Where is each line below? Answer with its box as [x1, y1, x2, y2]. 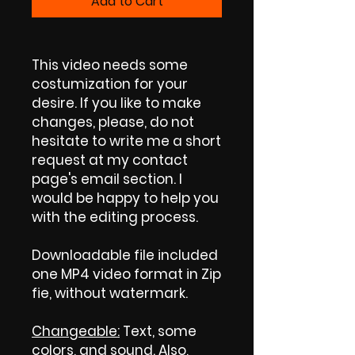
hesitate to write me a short [32, 131, 221, 151]
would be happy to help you [32, 188, 219, 208]
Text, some [120, 321, 197, 341]
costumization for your [32, 74, 188, 94]
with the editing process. [32, 207, 198, 227]
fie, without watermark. [32, 283, 188, 303]
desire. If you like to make [32, 93, 201, 113]
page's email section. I [32, 169, 182, 189]
